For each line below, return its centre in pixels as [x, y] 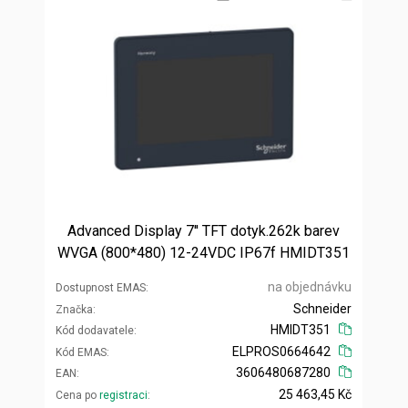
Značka [74, 309]
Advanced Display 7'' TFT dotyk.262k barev [204, 230]
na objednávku [310, 286]
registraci [123, 395]
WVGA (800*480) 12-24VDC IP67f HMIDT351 [204, 252]
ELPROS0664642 [282, 351]
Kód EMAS [81, 352]
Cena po [77, 395]
